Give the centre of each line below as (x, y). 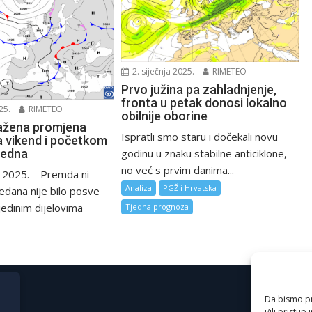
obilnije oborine (165, 116)
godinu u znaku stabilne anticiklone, (204, 153)
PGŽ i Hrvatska (190, 187)
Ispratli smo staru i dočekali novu (200, 136)
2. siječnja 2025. (163, 71)
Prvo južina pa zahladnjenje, (199, 89)
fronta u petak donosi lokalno (204, 102)
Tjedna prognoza (157, 206)
